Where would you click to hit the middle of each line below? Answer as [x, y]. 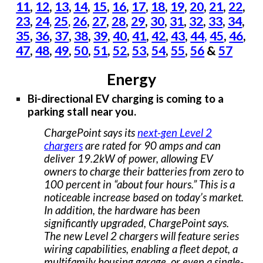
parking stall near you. [82, 112]
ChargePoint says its [90, 132]
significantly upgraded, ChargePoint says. [137, 223]
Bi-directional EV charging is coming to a [126, 99]
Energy [131, 80]
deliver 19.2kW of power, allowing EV [129, 158]
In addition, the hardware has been [122, 210]
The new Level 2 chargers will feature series [142, 236]
